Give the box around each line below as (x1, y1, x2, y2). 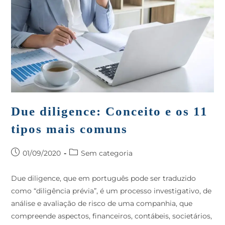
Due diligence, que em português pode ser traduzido (11, 174, 196, 183)
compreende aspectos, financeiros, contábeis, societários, (11, 211, 212, 221)
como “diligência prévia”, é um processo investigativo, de (11, 186, 212, 196)
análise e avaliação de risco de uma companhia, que (11, 199, 193, 208)
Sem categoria (81, 149, 133, 158)
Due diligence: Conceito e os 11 (11, 104, 208, 119)
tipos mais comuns (11, 122, 128, 136)
